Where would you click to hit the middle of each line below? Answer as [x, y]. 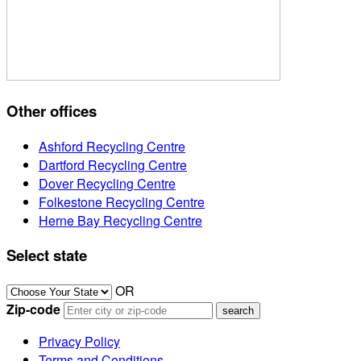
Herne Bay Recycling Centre [120, 220]
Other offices [52, 110]
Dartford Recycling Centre [113, 164]
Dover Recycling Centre [107, 183]
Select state [47, 255]
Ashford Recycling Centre [112, 146]
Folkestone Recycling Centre [122, 201]
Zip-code [33, 309]
